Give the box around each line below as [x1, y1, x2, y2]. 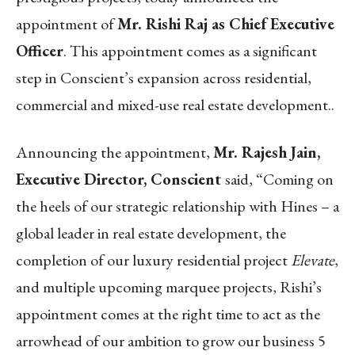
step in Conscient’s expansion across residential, [16, 67, 311, 88]
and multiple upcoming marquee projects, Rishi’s [16, 276, 322, 297]
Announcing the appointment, [16, 141, 213, 162]
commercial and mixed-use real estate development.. [16, 94, 334, 115]
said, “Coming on [225, 168, 334, 189]
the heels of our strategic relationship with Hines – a [16, 195, 339, 216]
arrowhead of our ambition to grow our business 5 [16, 330, 326, 351]
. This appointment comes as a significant [63, 40, 317, 61]
